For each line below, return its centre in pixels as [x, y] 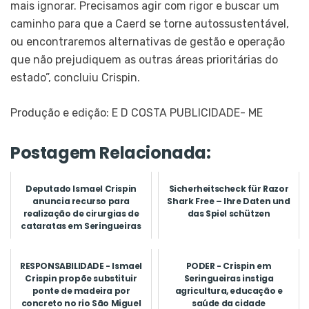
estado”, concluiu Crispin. [75, 77]
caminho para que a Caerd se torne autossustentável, [150, 23]
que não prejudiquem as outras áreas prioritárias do [144, 59]
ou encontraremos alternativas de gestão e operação [148, 41]
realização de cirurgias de [81, 213]
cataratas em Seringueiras [81, 226]
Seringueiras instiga [229, 278]
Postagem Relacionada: [111, 152]
